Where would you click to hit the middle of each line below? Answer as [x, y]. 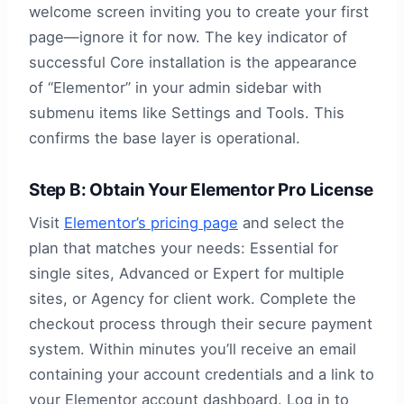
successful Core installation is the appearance [193, 63]
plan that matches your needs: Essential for [184, 248]
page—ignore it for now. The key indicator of [188, 37]
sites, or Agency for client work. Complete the [193, 298]
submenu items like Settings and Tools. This [187, 113]
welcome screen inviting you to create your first [199, 12]
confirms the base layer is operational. [165, 138]
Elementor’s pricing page [151, 222]
